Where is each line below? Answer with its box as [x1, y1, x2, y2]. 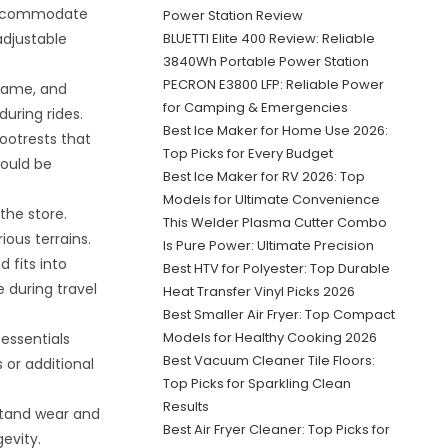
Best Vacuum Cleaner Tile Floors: [162, 351, 375, 370]
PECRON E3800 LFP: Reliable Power [162, 75, 384, 94]
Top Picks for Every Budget [162, 144, 333, 163]
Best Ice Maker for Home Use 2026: [162, 121, 388, 140]
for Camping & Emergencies [162, 98, 348, 117]
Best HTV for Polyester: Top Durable [162, 259, 390, 278]
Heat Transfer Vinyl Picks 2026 [162, 282, 355, 301]
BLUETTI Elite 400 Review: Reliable [162, 29, 375, 48]
